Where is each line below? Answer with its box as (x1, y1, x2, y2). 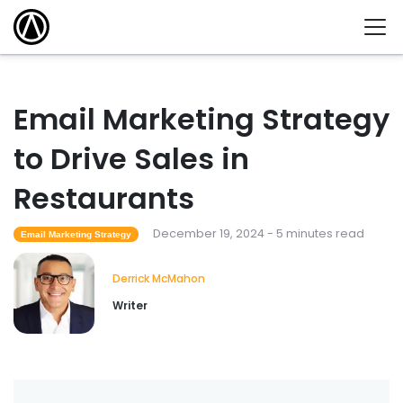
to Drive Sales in (13, 139, 249, 180)
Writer (112, 298, 148, 314)
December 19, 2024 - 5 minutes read (152, 226, 364, 242)
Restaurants (13, 178, 194, 219)
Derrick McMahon (112, 271, 205, 287)
